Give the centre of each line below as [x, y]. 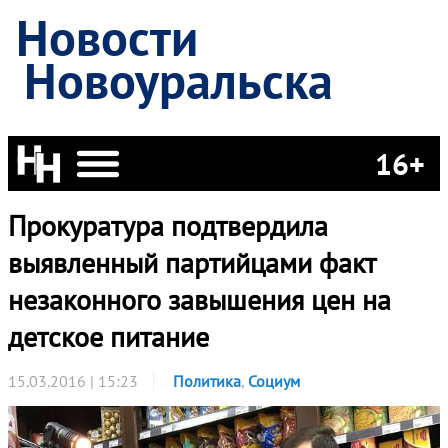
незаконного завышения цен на [199, 299]
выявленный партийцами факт [191, 262]
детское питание [108, 336]
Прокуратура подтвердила [168, 225]
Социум [274, 381]
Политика [207, 381]
